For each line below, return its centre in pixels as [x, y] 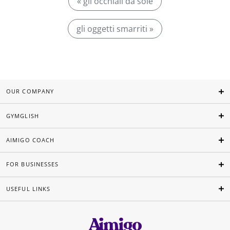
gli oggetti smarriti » [115, 29]
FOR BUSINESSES [33, 164]
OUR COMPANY [30, 91]
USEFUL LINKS [28, 188]
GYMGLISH [23, 116]
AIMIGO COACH [31, 140]
